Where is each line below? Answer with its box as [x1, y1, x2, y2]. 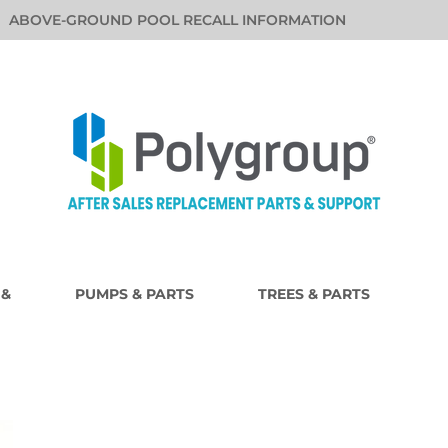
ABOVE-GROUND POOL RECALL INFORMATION [9, 11, 347, 29]
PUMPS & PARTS [74, 285, 194, 303]
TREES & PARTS [257, 285, 370, 303]
